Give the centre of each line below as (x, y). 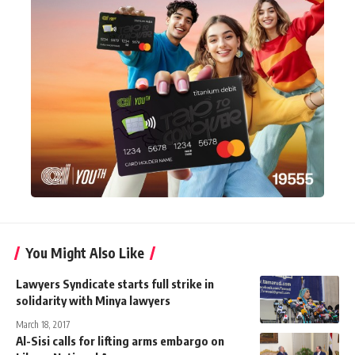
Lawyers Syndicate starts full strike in (115, 283)
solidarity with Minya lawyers (94, 300)
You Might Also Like (85, 252)
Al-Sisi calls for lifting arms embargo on (120, 340)
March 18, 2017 (43, 324)
